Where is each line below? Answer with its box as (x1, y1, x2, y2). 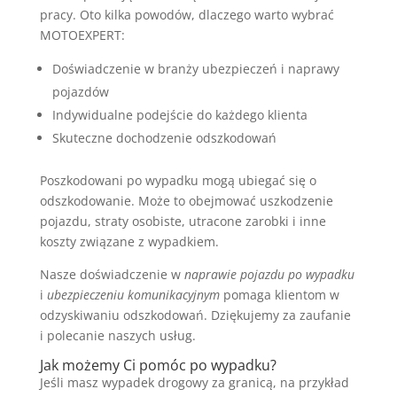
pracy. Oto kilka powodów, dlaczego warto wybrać (39, 5, 334, 23)
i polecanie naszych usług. (39, 326, 196, 344)
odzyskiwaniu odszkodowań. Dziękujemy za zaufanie (39, 306, 351, 323)
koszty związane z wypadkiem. (39, 232, 219, 250)
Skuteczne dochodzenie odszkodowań (51, 128, 276, 146)
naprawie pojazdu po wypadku (183, 265, 354, 283)
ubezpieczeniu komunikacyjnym (46, 285, 220, 303)
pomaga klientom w (219, 285, 339, 303)
